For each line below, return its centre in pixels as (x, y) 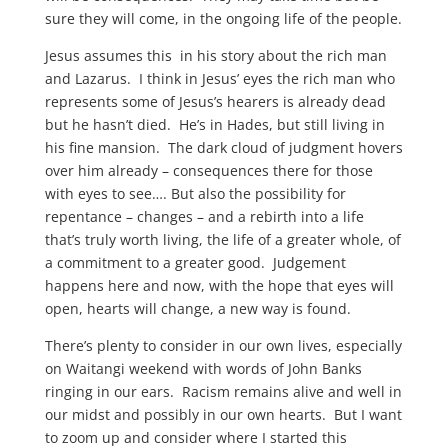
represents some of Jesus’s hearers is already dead (215, 101)
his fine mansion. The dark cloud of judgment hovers (223, 147)
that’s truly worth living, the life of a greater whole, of (222, 239)
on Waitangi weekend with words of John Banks (203, 368)
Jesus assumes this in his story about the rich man (215, 55)
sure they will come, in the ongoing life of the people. (223, 18)
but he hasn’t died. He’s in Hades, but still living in (214, 124)
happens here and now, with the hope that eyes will (219, 285)
